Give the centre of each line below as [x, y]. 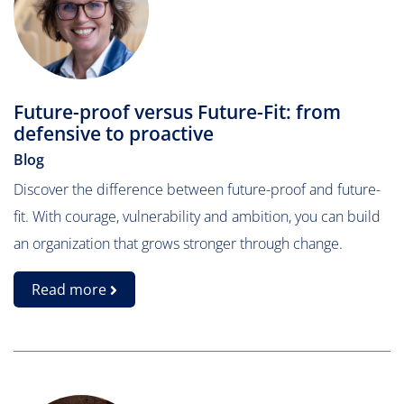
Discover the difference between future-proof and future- [197, 189]
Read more [71, 289]
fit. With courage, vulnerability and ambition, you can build [197, 216]
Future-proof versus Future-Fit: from [177, 112]
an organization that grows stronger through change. [178, 243]
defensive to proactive [114, 133]
